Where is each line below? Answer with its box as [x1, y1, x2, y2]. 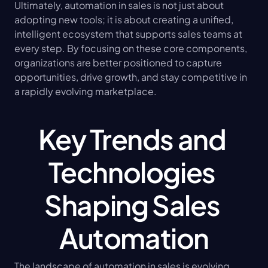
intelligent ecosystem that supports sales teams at [14, 28, 242, 41]
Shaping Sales [44, 187, 220, 223]
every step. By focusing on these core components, [14, 42, 247, 55]
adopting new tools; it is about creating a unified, [14, 13, 233, 26]
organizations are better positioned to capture [14, 56, 222, 69]
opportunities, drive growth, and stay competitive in [14, 71, 247, 84]
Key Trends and [38, 121, 226, 157]
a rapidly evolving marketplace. [14, 85, 157, 98]
